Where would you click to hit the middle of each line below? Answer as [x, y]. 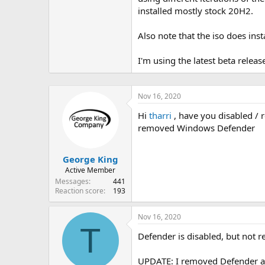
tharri [160, 115]
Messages [72, 181]
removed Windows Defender [196, 128]
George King [90, 159]
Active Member [90, 170]
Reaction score [79, 190]
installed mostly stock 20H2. [195, 11]
